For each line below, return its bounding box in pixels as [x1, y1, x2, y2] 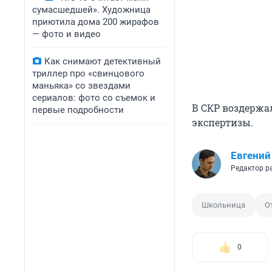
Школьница [202, 200, 245, 210]
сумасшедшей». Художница [32, 4, 151, 15]
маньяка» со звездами [32, 80, 131, 91]
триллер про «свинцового [32, 68, 144, 79]
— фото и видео [32, 29, 101, 39]
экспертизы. [192, 116, 253, 129]
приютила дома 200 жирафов [32, 16, 159, 27]
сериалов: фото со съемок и [32, 92, 155, 103]
